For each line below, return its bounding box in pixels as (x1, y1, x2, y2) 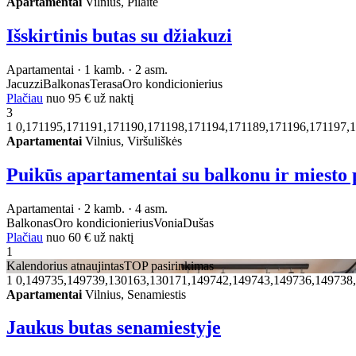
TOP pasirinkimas (124, 258, 214, 273)
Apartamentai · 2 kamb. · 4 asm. (6, 201, 168, 215)
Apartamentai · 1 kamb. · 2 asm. (6, 62, 168, 76)
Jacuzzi (6, 76, 43, 91)
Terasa (90, 76, 122, 91)
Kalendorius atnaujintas (6, 258, 124, 273)
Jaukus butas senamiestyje (6, 317, 221, 339)
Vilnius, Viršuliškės (82, 133, 182, 148)
